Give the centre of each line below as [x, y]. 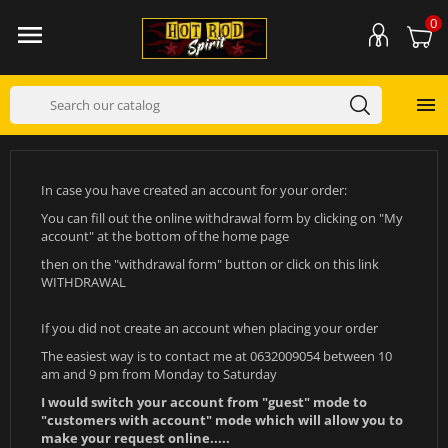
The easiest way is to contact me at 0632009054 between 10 [216, 356]
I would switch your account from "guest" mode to [204, 402]
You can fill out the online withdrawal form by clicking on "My [222, 218]
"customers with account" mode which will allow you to [222, 420]
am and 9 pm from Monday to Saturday [159, 374]
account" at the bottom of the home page [165, 236]
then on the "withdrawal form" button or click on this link [210, 264]
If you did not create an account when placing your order [209, 328]
